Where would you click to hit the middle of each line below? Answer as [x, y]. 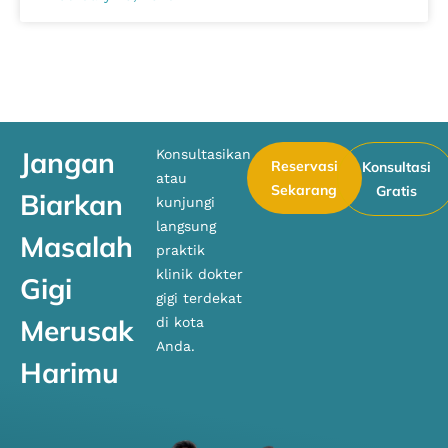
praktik [181, 249]
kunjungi [186, 201]
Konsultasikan [204, 153]
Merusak [76, 330]
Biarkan [71, 204]
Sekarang [304, 189]
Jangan [67, 162]
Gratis [397, 190]
